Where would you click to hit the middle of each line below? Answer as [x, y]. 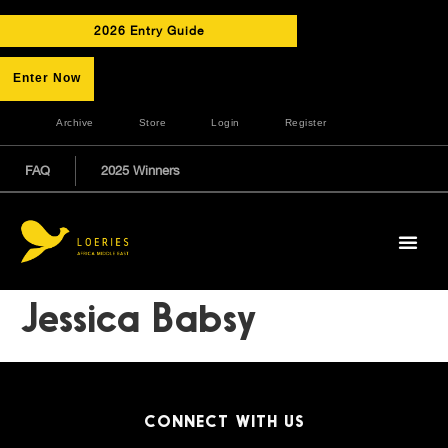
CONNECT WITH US [224, 423]
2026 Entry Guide [148, 31]
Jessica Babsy [138, 322]
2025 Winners [140, 170]
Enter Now [47, 78]
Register [305, 122]
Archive [75, 122]
